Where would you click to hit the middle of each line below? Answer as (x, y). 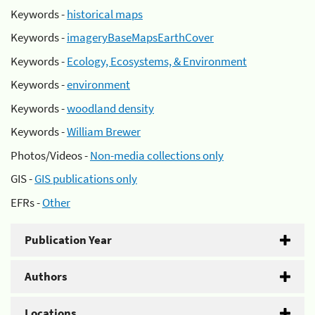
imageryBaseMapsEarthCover (140, 37)
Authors (46, 276)
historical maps (105, 14)
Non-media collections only (157, 155)
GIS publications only (86, 179)
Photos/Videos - (50, 155)
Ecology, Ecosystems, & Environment (157, 61)
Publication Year (68, 239)
